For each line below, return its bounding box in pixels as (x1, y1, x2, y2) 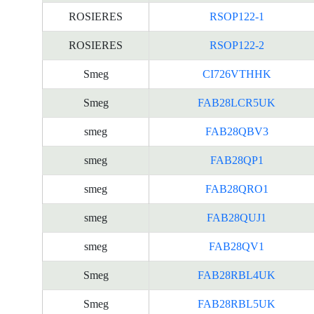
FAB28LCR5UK (198, 97, 275, 109)
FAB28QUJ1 (207, 212, 266, 224)
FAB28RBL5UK (198, 298, 275, 310)
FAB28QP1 (210, 154, 264, 166)
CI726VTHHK (202, 68, 271, 80)
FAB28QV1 (209, 240, 264, 252)
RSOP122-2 (209, 39, 264, 51)
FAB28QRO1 (205, 183, 268, 195)
